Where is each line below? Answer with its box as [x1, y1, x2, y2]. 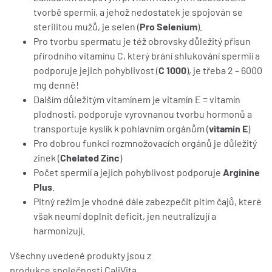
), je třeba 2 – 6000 [186, 64, 262, 76]
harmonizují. [33, 225, 85, 237]
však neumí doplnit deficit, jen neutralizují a [33, 210, 216, 222]
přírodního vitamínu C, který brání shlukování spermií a [33, 50, 260, 62]
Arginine [223, 166, 260, 178]
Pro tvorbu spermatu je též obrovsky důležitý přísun [33, 35, 251, 47]
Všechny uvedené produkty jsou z [10, 250, 151, 262]
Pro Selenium [140, 21, 197, 33]
